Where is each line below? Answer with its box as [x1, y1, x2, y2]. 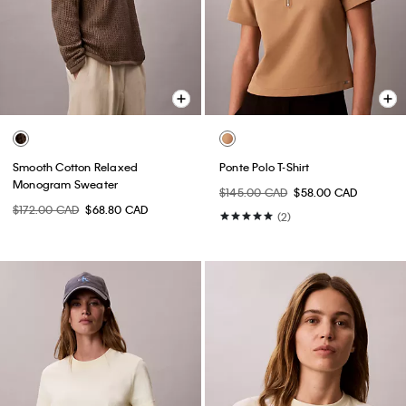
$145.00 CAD [219, 185, 288, 200]
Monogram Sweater [13, 177, 119, 192]
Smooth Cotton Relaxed [13, 159, 139, 175]
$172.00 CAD [13, 202, 80, 217]
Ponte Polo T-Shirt [219, 159, 310, 175]
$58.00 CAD [294, 185, 358, 200]
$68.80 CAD [85, 202, 149, 217]
